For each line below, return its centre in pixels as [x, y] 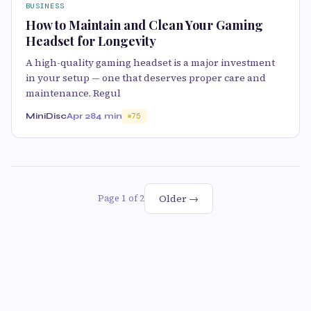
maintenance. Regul [73, 93]
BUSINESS [45, 6]
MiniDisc [46, 116]
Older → [179, 199]
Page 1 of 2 [121, 199]
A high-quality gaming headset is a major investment [150, 63]
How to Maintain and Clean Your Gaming [144, 25]
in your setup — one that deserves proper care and [146, 78]
